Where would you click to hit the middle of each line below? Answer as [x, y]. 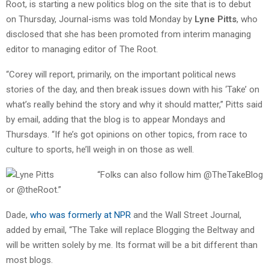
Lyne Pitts [216, 19]
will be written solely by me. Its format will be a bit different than [132, 245]
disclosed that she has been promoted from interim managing [128, 34]
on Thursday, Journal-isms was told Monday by [100, 19]
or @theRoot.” [34, 189]
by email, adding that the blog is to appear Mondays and [116, 119]
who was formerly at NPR [82, 215]
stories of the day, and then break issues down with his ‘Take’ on [133, 89]
